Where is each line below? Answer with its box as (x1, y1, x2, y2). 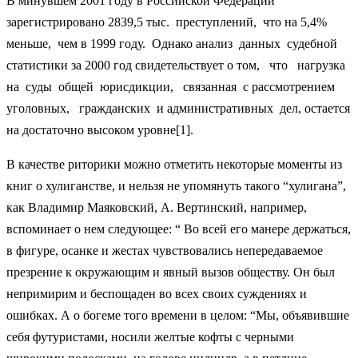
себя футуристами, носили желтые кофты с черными (6, 329, 294, 344)
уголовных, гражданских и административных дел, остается (6, 101, 350, 115)
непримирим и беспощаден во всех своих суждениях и (6, 286, 307, 300)
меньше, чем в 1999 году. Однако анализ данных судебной (6, 36, 340, 50)
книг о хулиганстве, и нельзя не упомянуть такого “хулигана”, (6, 178, 346, 193)
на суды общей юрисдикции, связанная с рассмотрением (6, 79, 341, 93)
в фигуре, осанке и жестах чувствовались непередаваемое (6, 243, 323, 257)
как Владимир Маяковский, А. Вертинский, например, (6, 200, 310, 214)
